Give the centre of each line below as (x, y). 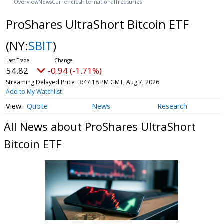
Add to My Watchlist (34, 91)
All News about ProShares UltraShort (100, 127)
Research (172, 106)
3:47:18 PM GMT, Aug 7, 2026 (119, 82)
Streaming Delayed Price (40, 82)
